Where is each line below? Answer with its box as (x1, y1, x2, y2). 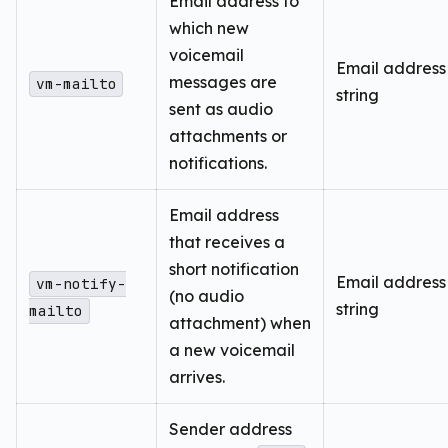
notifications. (169, 153, 267, 174)
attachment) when (169, 313, 311, 334)
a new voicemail (169, 340, 295, 361)
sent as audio (169, 99, 273, 120)
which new (169, 18, 249, 39)
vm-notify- (35, 274, 126, 294)
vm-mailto (35, 74, 117, 94)
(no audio (169, 286, 244, 307)
